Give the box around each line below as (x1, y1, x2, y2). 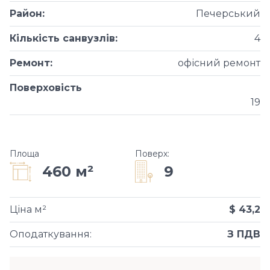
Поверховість (10, 82, 82, 93)
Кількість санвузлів (10, 33, 115, 44)
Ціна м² (10, 204, 46, 215)
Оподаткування (10, 228, 90, 240)
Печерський (196, 8, 260, 19)
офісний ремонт (178, 57, 260, 69)
